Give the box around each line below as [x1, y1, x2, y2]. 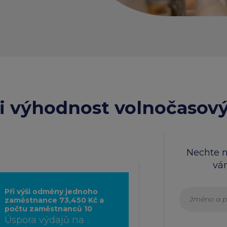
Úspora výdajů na [5, 214, 84, 226]
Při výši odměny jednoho [5, 187, 98, 197]
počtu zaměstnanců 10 [5, 204, 92, 214]
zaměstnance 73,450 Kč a [5, 196, 104, 205]
